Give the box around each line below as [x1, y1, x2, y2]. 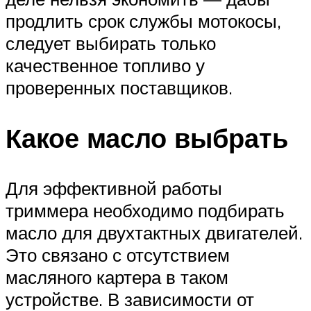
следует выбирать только [6, 32, 216, 55]
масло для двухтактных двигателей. [6, 221, 303, 244]
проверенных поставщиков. [6, 76, 233, 99]
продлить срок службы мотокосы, [6, 10, 281, 33]
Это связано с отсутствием [6, 244, 230, 267]
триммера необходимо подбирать [6, 199, 285, 222]
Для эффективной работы [6, 177, 222, 200]
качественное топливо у [6, 54, 205, 77]
